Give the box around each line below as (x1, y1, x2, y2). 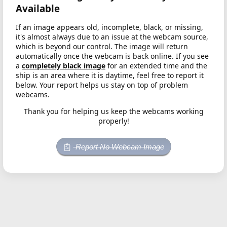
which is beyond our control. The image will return (16, 42, 188, 52)
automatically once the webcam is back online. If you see (16, 51, 209, 61)
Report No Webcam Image (73, 142, 164, 152)
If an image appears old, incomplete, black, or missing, (16, 22, 203, 32)
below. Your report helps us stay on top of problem (16, 80, 188, 90)
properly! (98, 116, 129, 126)
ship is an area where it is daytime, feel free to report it (16, 70, 204, 81)
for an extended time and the (105, 61, 207, 71)
